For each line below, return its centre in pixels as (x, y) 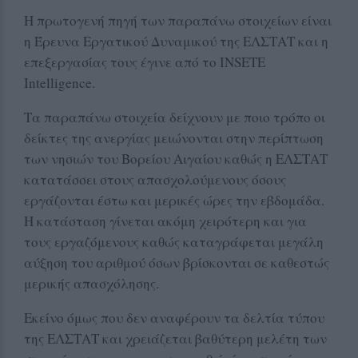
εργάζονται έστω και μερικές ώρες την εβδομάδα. (174, 200)
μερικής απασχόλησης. (91, 283)
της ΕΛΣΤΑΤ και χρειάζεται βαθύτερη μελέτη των (175, 338)
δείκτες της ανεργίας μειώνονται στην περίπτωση (174, 137)
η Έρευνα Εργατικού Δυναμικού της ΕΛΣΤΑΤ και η (176, 41)
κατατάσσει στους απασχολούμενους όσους (155, 179)
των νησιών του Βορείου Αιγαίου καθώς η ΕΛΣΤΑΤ (176, 158)
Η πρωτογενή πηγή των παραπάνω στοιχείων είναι (178, 20)
